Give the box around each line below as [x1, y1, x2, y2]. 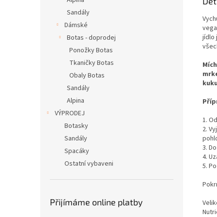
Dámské [64, 20, 88, 30]
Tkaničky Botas [69, 58, 114, 68]
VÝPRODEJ [55, 108, 85, 118]
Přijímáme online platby [50, 197, 143, 207]
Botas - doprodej [67, 33, 116, 43]
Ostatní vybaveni [64, 159, 113, 169]
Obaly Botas [69, 71, 105, 80]
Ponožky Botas [69, 46, 113, 55]
